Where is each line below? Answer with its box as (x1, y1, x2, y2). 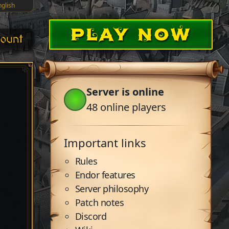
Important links (64, 135, 146, 150)
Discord (75, 210, 107, 222)
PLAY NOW (70, 21, 191, 45)
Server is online (86, 85, 164, 99)
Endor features (75, 169, 135, 181)
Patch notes (75, 196, 124, 209)
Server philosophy (75, 182, 149, 195)
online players (98, 100, 166, 114)
